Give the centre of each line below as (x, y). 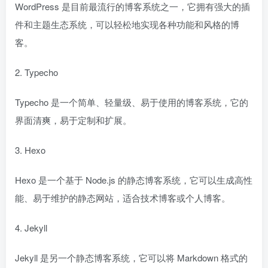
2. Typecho (36, 72)
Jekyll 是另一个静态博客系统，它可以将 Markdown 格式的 (131, 258)
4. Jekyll (31, 228)
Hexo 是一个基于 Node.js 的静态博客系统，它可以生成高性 (134, 180)
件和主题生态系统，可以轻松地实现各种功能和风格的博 (127, 24)
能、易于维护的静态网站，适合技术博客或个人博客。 (123, 198)
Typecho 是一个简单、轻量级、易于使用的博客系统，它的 (132, 102)
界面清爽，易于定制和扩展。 (73, 120)
